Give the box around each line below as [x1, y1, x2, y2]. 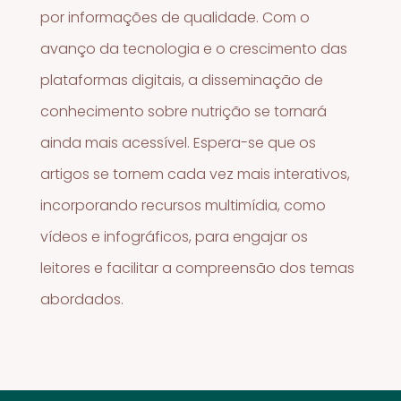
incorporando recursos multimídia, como [40, 194, 327, 216]
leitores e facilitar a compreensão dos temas [40, 257, 355, 278]
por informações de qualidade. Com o [40, 6, 311, 28]
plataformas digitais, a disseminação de [40, 69, 324, 90]
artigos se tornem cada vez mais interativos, [40, 163, 351, 184]
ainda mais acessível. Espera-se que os [40, 132, 317, 153]
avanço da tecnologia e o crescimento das [40, 38, 348, 59]
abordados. [40, 288, 124, 310]
